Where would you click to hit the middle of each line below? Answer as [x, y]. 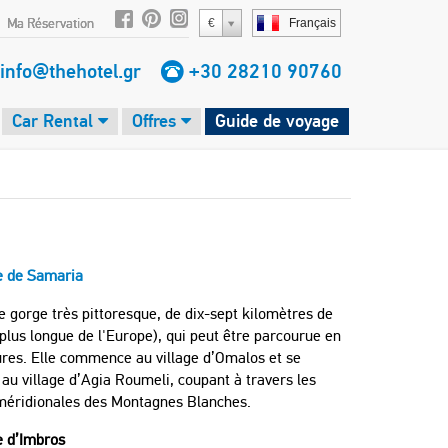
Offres [156, 120]
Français [312, 23]
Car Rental [55, 120]
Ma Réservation [50, 23]
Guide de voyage [277, 120]
